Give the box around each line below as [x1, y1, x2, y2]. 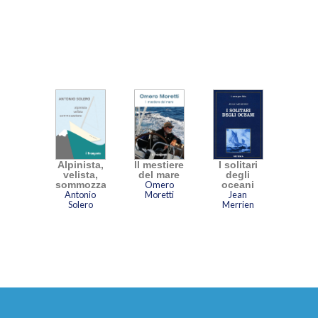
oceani [221, 179, 254, 191]
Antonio [65, 189, 96, 201]
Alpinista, [57, 159, 104, 171]
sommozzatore [55, 179, 126, 191]
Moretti [144, 189, 174, 201]
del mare [138, 169, 180, 181]
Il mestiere [134, 159, 184, 171]
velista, [62, 169, 98, 181]
